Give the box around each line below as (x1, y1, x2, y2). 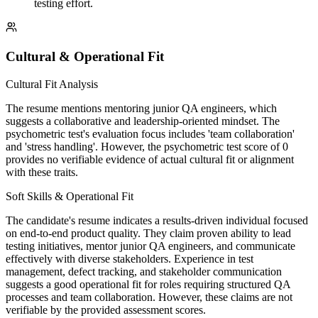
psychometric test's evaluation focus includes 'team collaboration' (6, 127, 295, 140)
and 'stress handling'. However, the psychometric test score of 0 (6, 140, 288, 153)
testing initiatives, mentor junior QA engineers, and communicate (6, 239, 295, 252)
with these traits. (6, 165, 78, 178)
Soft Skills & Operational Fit (6, 190, 133, 202)
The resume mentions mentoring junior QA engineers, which (6, 102, 277, 114)
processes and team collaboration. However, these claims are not (6, 290, 292, 303)
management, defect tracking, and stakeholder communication (6, 265, 282, 278)
